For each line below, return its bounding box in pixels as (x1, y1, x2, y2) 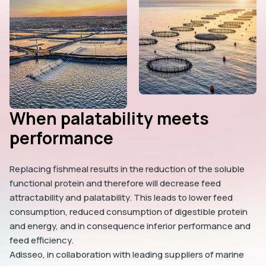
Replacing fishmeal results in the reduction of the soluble (9, 163, 245, 175)
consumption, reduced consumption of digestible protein (9, 205, 248, 218)
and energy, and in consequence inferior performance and (9, 220, 251, 232)
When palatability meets (9, 107, 209, 129)
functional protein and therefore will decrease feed (9, 177, 221, 189)
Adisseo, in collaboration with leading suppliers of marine (9, 248, 244, 261)
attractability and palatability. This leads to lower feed (9, 191, 233, 204)
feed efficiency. (9, 234, 74, 246)
